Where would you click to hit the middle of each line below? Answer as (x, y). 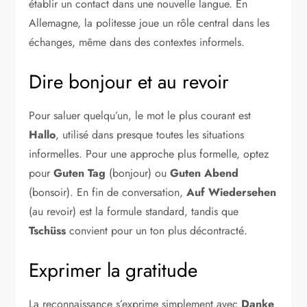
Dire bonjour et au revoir (129, 82)
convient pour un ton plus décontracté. (157, 230)
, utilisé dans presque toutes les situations (150, 134)
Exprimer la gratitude (113, 270)
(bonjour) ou (138, 173)
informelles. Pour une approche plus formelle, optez (149, 153)
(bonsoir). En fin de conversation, (108, 192)
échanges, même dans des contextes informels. (137, 42)
